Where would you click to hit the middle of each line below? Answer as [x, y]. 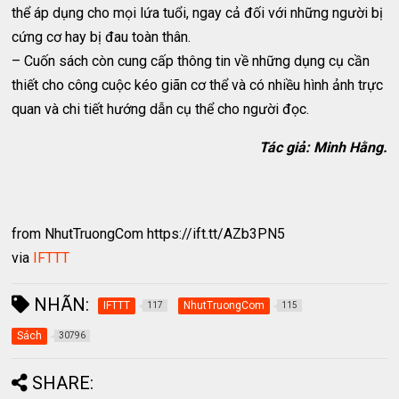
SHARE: [63, 383]
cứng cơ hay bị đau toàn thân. [102, 37]
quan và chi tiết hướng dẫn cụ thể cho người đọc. [161, 109]
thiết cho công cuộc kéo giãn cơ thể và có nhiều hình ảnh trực [198, 85]
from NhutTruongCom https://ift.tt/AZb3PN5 [149, 234]
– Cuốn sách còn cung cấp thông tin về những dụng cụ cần [191, 61]
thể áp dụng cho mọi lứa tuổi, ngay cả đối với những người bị [198, 13]
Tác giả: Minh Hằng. [323, 147]
